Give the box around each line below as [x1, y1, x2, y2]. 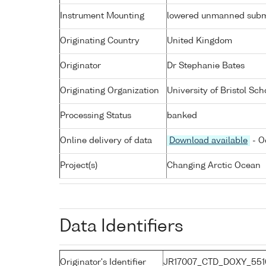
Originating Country [60, 36, 140, 45]
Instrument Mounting [60, 11, 144, 20]
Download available [169, 136, 248, 145]
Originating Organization [60, 86, 159, 95]
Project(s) [60, 161, 97, 170]
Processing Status [60, 111, 131, 120]
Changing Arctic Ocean [167, 161, 261, 170]
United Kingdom [167, 36, 232, 45]
